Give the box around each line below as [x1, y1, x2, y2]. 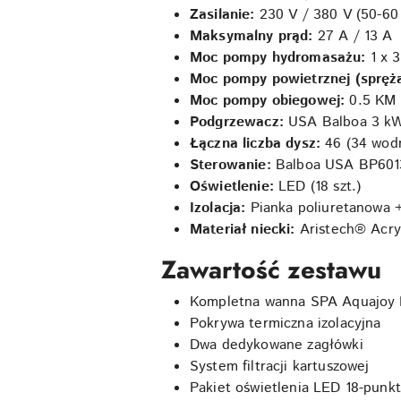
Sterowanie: [190, 155, 271, 175]
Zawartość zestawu [161, 252, 381, 288]
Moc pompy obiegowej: [190, 90, 346, 111]
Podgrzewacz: [190, 112, 284, 132]
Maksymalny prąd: [190, 26, 313, 47]
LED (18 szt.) [273, 176, 362, 197]
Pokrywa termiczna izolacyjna [190, 313, 381, 334]
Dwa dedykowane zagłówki [190, 335, 363, 355]
